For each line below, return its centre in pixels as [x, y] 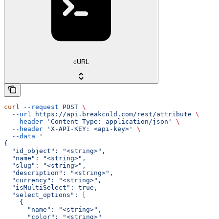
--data [20, 136]
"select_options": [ [45, 195]
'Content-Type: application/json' [108, 122]
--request [39, 107]
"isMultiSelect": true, [51, 188]
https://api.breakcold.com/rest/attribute [111, 114]
